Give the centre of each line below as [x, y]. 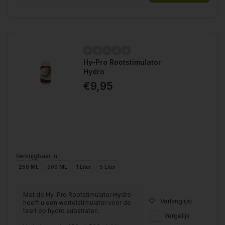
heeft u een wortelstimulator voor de [77, 202]
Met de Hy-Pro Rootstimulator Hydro [77, 194]
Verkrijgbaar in [36, 156]
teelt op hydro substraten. [61, 210]
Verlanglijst [176, 201]
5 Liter [107, 167]
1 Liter [83, 167]
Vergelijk [177, 215]
